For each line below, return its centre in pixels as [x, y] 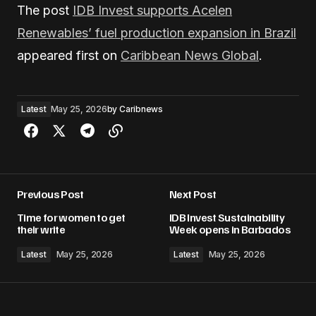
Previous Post [50, 194]
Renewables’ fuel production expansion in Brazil [157, 33]
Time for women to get [71, 217]
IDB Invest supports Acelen [152, 10]
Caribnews [141, 109]
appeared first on [69, 55]
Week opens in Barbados [230, 229]
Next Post [193, 194]
